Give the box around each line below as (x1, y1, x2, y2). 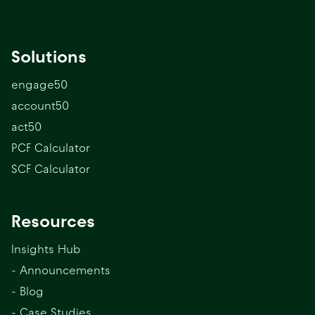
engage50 (11, 77, 67, 91)
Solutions (11, 46, 86, 67)
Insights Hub (11, 242, 81, 256)
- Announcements (11, 263, 110, 277)
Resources (11, 210, 95, 231)
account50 (11, 98, 69, 112)
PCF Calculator (11, 141, 90, 155)
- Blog (11, 284, 44, 298)
